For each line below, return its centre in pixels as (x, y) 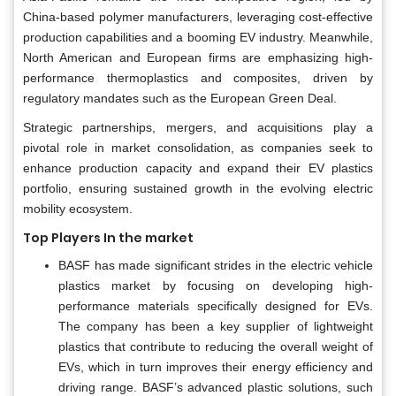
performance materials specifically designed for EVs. (216, 305)
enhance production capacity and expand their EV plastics (198, 168)
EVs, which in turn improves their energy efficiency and (216, 366)
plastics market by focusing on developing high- (216, 285)
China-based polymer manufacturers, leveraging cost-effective (198, 16)
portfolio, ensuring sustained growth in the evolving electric (198, 188)
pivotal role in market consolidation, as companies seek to (198, 147)
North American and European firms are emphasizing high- (198, 57)
